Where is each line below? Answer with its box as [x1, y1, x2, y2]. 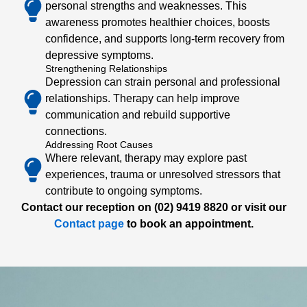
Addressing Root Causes [45, 139, 153, 150]
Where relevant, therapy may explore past [45, 152, 247, 164]
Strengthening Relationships [45, 63, 167, 74]
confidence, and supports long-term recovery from [45, 33, 284, 45]
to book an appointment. [123, 218, 254, 230]
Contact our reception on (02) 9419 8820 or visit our [21, 201, 286, 213]
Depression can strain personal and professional [45, 76, 280, 88]
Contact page [53, 218, 124, 230]
